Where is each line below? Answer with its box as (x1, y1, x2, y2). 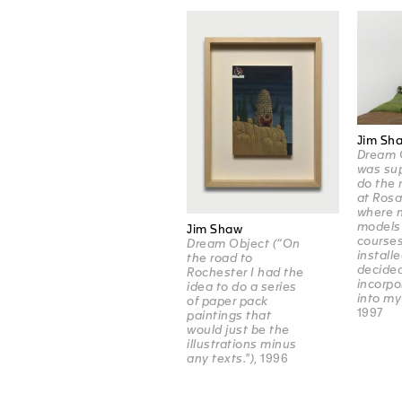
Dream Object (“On (187, 237, 301, 251)
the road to (187, 251, 253, 266)
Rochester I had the (187, 266, 304, 280)
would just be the (187, 323, 290, 337)
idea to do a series (187, 280, 297, 294)
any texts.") (187, 352, 254, 366)
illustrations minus (187, 337, 297, 352)
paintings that (187, 309, 271, 323)
